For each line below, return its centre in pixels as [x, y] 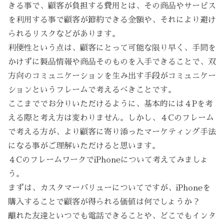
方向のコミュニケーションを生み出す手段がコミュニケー [112, 76]
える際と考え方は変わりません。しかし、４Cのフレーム [111, 118]
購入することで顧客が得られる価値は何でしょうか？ [104, 202]
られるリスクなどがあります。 [64, 34]
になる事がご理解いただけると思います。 [84, 146]
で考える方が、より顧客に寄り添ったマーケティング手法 [112, 132]
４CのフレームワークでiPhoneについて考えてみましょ [108, 160]
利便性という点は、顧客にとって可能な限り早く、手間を [112, 48]
